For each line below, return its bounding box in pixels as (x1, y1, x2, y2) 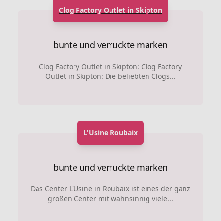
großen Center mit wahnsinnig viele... (47, 194, 173, 204)
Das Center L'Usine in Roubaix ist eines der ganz (30, 184, 190, 194)
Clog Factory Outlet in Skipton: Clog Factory (39, 62, 182, 72)
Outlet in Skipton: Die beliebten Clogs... (45, 72, 176, 81)
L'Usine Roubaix (83, 128, 138, 138)
